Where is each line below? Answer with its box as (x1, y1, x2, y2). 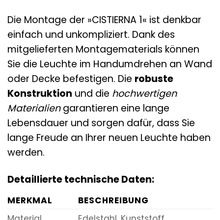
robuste (135, 72, 173, 86)
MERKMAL (7, 194, 53, 206)
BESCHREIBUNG (78, 194, 149, 206)
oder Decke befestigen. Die (7, 72, 135, 86)
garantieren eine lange (60, 102, 169, 115)
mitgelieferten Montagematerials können (7, 43, 199, 56)
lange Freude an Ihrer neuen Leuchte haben (7, 131, 211, 145)
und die (72, 87, 112, 101)
